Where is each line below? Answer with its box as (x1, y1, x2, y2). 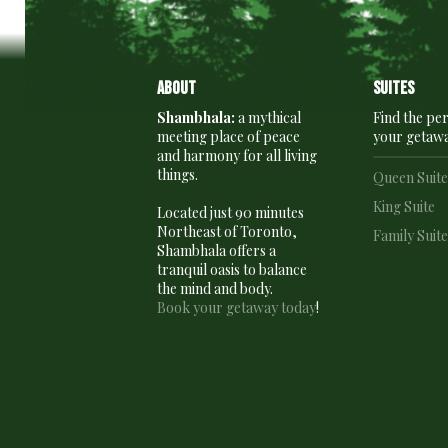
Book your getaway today (157, 298, 316, 317)
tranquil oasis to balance (157, 260, 307, 279)
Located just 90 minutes (157, 203, 304, 222)
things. (157, 165, 198, 184)
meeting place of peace (157, 127, 300, 146)
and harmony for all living (157, 146, 317, 165)
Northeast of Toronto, (157, 222, 297, 241)
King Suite (373, 197, 436, 216)
